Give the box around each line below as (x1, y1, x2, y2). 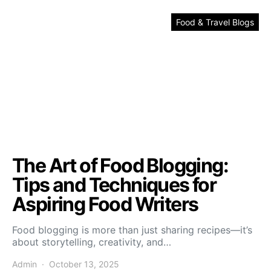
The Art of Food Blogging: (12, 154, 228, 177)
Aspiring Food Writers (12, 192, 198, 216)
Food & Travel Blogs (176, 17, 254, 27)
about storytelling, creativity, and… (12, 236, 171, 248)
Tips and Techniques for (12, 173, 217, 197)
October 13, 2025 (49, 259, 119, 269)
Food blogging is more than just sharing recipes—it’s (12, 224, 252, 236)
